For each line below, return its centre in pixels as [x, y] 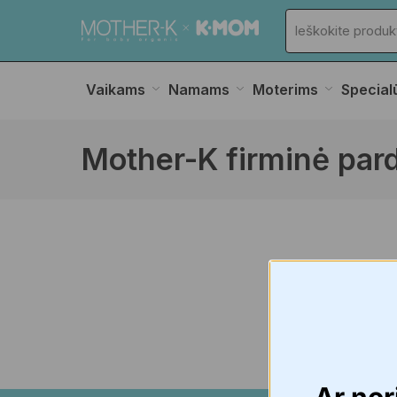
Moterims [285, 89]
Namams [199, 89]
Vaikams [116, 89]
